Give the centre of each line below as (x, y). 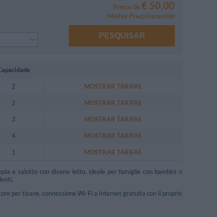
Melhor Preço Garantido (141, 16)
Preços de (127, 7)
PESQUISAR (122, 36)
